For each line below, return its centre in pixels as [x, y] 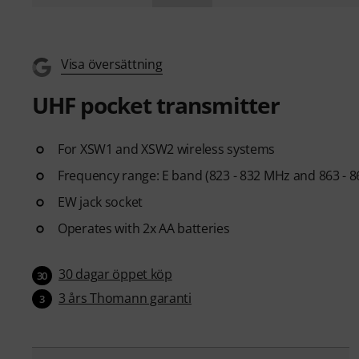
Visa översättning [112, 64]
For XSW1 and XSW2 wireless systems [167, 149]
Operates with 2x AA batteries [144, 228]
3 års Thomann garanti [125, 298]
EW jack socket [100, 202]
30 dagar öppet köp [115, 274]
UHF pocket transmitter [156, 105]
